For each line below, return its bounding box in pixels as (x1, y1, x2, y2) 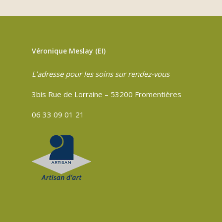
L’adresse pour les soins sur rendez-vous (32, 69, 169, 79)
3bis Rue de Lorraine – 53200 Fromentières (32, 89, 181, 99)
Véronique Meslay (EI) (32, 46, 106, 55)
